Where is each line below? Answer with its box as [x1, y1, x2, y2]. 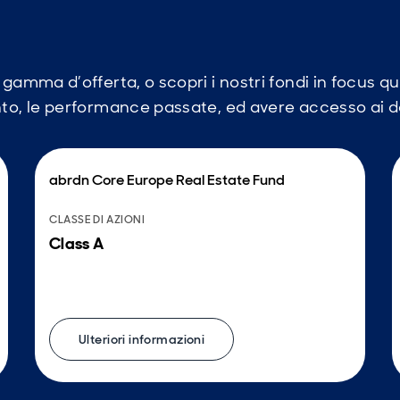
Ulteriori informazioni [79, 331, 205, 348]
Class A [49, 233, 104, 255]
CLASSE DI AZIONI [49, 212, 146, 228]
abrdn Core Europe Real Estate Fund [49, 171, 285, 190]
